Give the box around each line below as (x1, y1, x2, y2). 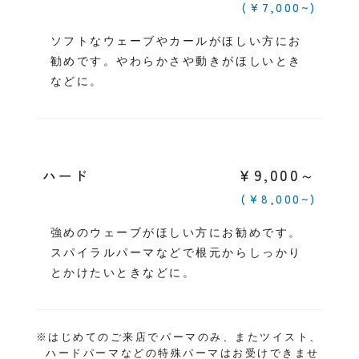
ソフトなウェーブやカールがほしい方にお (50, 34, 302, 48)
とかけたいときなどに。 (50, 266, 196, 280)
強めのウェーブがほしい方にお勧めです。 (50, 226, 302, 240)
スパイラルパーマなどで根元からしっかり (50, 246, 302, 260)
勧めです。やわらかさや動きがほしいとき (50, 54, 302, 68)
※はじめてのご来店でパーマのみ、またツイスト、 (35, 332, 322, 344)
